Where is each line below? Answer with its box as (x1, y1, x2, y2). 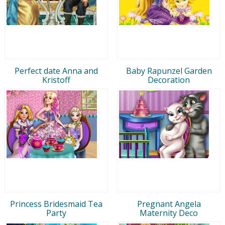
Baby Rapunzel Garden (126, 65, 212, 76)
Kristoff (42, 74, 70, 85)
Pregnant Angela (137, 198, 201, 209)
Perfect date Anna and (15, 65, 98, 76)
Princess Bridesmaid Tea (10, 198, 102, 209)
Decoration (148, 74, 190, 85)
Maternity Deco (140, 207, 198, 218)
